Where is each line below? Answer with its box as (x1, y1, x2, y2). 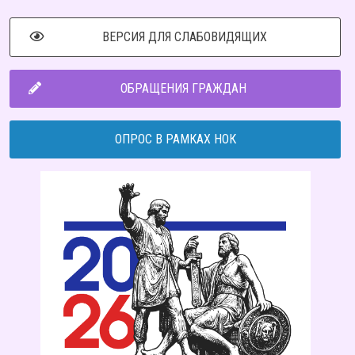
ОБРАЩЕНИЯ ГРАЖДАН (120, 81, 246, 97)
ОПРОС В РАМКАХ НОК (114, 132, 236, 147)
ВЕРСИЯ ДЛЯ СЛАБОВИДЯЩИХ (101, 29, 267, 45)
